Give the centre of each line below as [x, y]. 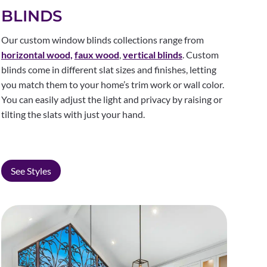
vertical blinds [152, 54]
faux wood [97, 54]
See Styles [31, 170]
